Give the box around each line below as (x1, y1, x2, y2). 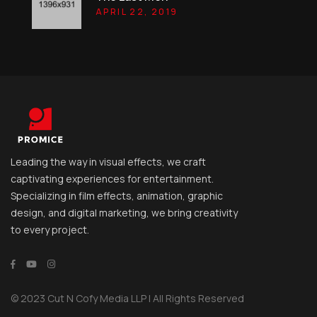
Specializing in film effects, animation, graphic (11, 189, 223, 203)
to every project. (11, 223, 89, 237)
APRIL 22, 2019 (96, 5, 178, 18)
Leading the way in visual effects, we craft (11, 155, 206, 169)
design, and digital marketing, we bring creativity (11, 206, 238, 220)
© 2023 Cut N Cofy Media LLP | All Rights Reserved (11, 292, 244, 306)
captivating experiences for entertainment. (11, 172, 214, 186)
